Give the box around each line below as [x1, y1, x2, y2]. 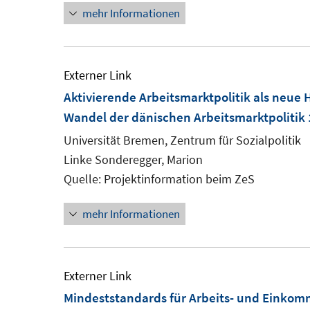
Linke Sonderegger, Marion [64, 152, 203, 167]
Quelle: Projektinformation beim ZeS [64, 171, 255, 187]
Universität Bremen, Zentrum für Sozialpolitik [64, 132, 301, 148]
